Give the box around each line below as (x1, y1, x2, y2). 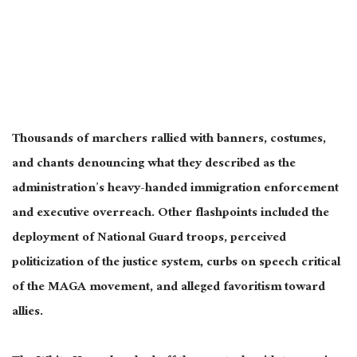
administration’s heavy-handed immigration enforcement (12, 177, 339, 202)
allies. (12, 300, 43, 326)
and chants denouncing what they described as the (12, 152, 296, 178)
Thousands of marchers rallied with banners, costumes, (12, 127, 326, 153)
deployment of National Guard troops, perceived (12, 226, 286, 252)
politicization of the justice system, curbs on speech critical (12, 251, 340, 277)
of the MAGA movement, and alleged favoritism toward (12, 276, 325, 301)
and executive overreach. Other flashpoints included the (12, 202, 329, 227)
